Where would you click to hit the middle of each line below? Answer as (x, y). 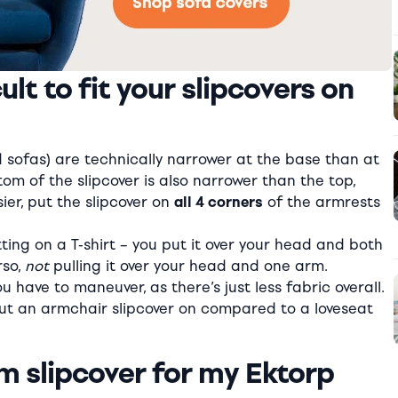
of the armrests (322, 203)
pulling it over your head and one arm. (188, 267)
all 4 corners (219, 203)
